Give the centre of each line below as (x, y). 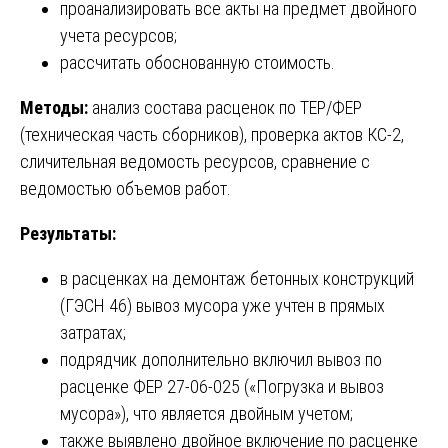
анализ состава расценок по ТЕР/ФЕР (225, 107)
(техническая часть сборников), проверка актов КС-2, (212, 134)
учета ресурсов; (118, 35)
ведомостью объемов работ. (125, 188)
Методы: (54, 107)
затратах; (93, 332)
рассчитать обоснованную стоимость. (197, 62)
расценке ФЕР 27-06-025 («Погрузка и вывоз (222, 386)
